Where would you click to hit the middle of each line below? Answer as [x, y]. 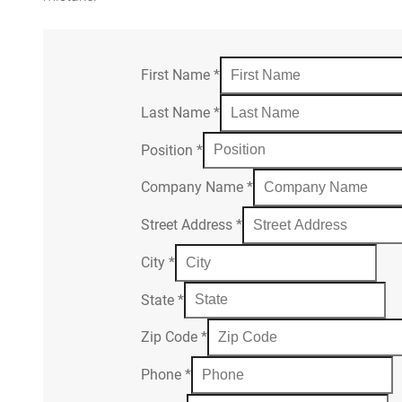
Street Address [189, 224]
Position [169, 150]
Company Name [194, 188]
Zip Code [171, 337]
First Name [178, 74]
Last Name [178, 112]
